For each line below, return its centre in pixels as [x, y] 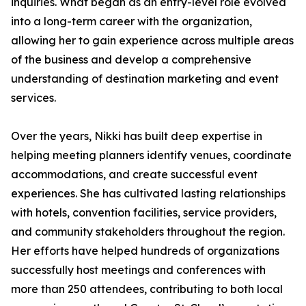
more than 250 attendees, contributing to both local [147, 289]
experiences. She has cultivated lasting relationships [148, 193]
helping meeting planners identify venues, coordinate [151, 155]
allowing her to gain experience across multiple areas [152, 40]
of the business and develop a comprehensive [131, 59]
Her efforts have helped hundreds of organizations [145, 251]
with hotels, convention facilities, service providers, [144, 212]
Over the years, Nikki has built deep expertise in [137, 136]
